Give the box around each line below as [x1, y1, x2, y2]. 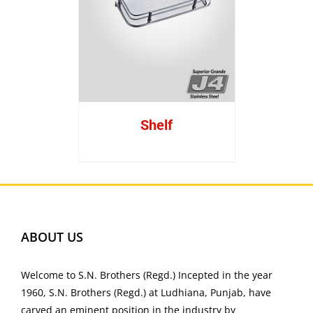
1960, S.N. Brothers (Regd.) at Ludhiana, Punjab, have [21, 285, 271, 299]
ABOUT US [21, 228, 83, 245]
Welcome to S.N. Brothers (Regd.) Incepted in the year [21, 268, 272, 282]
